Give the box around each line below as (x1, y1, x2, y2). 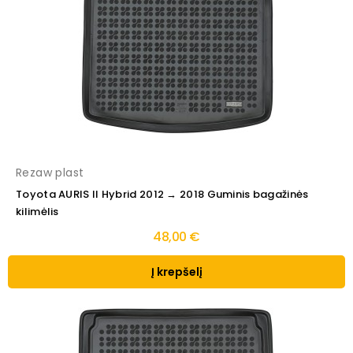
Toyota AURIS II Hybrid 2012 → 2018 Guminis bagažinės (16, 187, 309, 203)
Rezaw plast (16, 165, 84, 181)
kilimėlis (16, 204, 59, 220)
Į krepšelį (150, 264, 203, 281)
